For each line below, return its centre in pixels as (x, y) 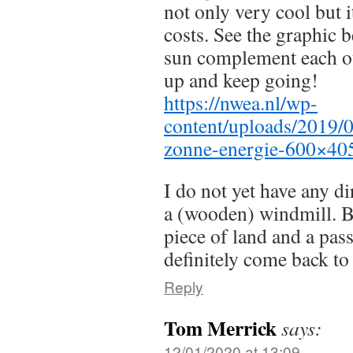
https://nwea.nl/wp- (241, 102)
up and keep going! (241, 79)
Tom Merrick (220, 327)
